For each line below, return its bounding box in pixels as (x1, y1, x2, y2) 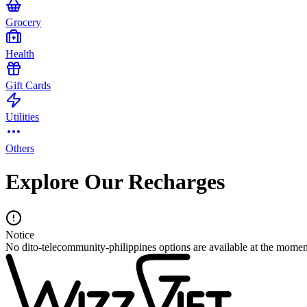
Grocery (5, 16, 41, 28)
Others (5, 142, 34, 154)
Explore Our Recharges (5, 169, 225, 195)
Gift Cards (5, 79, 51, 91)
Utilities (5, 110, 39, 123)
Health (5, 47, 34, 60)
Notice (5, 228, 34, 241)
